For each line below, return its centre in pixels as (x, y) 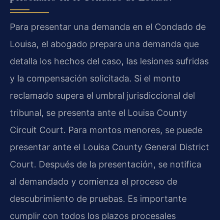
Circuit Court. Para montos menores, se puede (106, 130)
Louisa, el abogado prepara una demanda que (104, 44)
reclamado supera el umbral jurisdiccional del (102, 95)
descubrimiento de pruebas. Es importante (98, 198)
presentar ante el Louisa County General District (110, 147)
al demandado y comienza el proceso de (94, 181)
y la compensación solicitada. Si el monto (95, 78)
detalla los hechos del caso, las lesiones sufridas (109, 61)
